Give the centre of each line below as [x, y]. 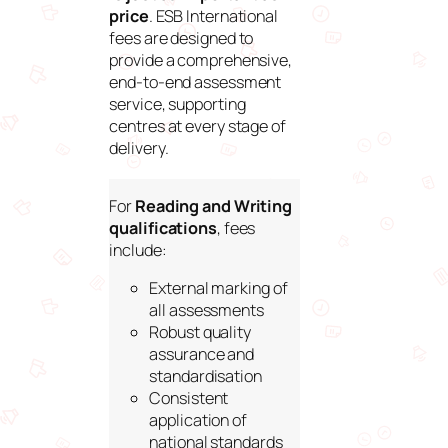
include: [139, 249]
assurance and [202, 354]
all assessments [208, 310]
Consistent [189, 398]
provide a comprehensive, [200, 59]
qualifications [163, 227]
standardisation [207, 376]
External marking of [218, 288]
